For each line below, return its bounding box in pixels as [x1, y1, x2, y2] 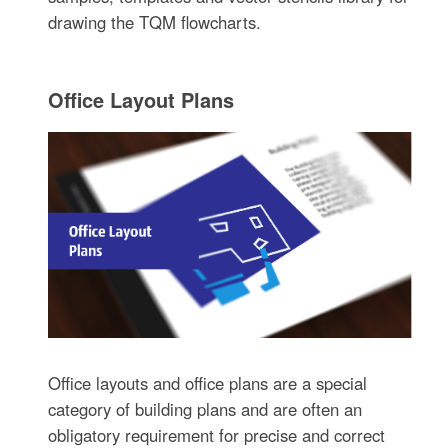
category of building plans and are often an [48, 397, 363, 422]
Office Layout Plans [48, 85, 235, 115]
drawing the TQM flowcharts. [48, 10, 262, 35]
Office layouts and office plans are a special [48, 371, 368, 396]
